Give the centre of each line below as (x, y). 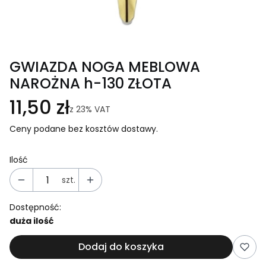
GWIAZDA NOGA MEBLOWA (105, 67)
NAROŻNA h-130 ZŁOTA (91, 84)
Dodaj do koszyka (121, 247)
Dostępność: (35, 208)
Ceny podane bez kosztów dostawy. (84, 129)
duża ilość (31, 221)
